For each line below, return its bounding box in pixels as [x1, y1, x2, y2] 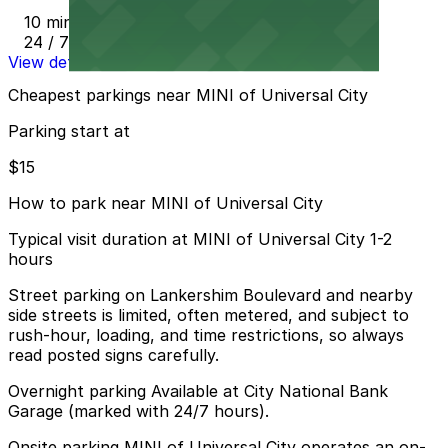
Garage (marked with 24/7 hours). [8, 401, 269, 422]
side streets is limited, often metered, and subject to [8, 305, 409, 326]
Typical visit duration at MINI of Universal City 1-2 [8, 229, 392, 250]
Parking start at [8, 121, 130, 142]
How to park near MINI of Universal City [8, 193, 323, 214]
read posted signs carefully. [8, 345, 219, 366]
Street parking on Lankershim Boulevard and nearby [8, 285, 413, 306]
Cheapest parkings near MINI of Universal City [8, 85, 368, 106]
